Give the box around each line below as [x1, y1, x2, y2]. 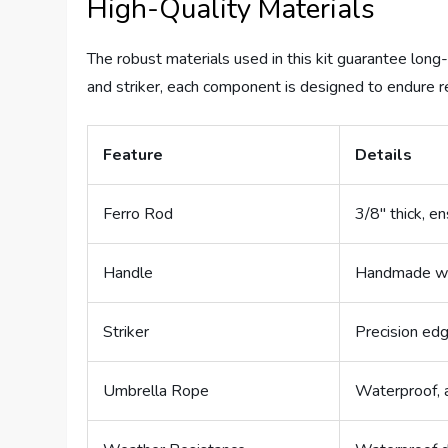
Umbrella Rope [103, 380, 210, 403]
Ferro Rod [103, 203, 174, 226]
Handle [103, 262, 154, 285]
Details [355, 144, 413, 167]
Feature [103, 144, 164, 167]
